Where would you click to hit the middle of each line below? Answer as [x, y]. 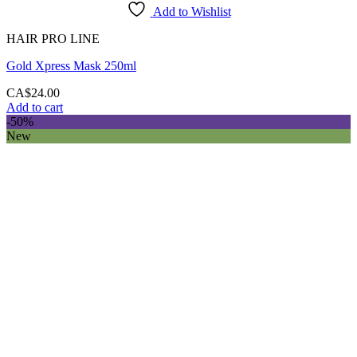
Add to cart [35, 108]
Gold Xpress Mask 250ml [71, 66]
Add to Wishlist [192, 12]
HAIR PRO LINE [53, 39]
